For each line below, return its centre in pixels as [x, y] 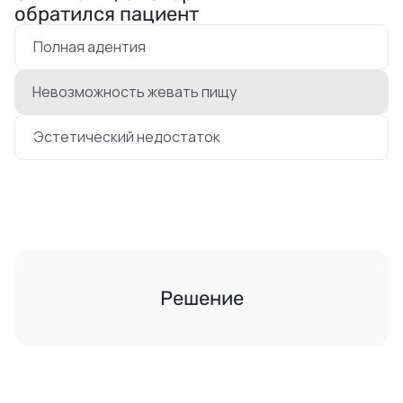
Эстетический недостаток [127, 137]
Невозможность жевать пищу [134, 92]
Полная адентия [90, 47]
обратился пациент [107, 14]
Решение [201, 298]
